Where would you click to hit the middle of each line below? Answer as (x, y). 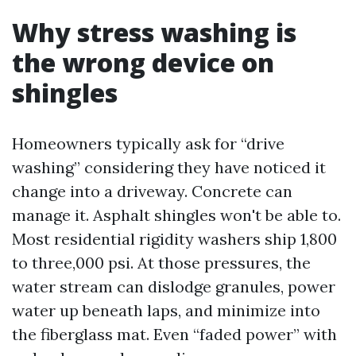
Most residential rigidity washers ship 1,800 (174, 239)
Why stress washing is (154, 32)
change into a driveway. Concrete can (152, 191)
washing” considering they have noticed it (169, 167)
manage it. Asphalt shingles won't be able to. (176, 215)
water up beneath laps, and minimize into (166, 310)
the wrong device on (143, 62)
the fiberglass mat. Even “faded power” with (174, 334)
